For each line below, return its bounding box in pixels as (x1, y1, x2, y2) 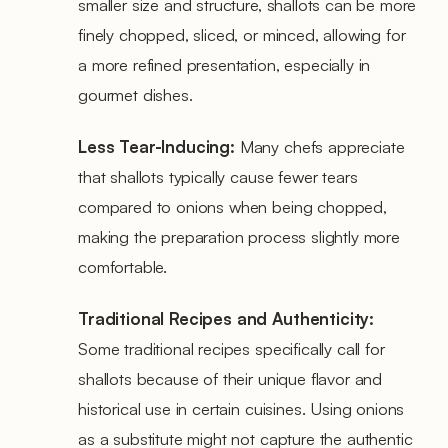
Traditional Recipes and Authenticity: (78, 307, 375, 329)
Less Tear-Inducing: (78, 135, 235, 157)
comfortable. (78, 255, 168, 277)
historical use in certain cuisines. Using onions (78, 397, 405, 419)
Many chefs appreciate (234, 135, 405, 157)
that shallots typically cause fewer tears (78, 165, 358, 187)
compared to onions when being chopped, (78, 195, 387, 217)
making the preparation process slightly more (78, 225, 400, 247)
